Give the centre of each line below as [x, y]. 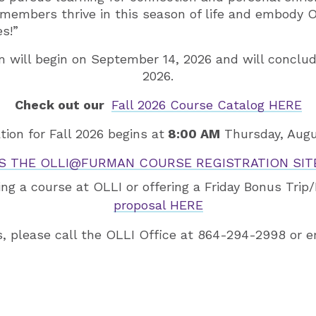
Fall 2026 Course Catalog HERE [206, 105]
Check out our [63, 105]
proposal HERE [158, 205]
